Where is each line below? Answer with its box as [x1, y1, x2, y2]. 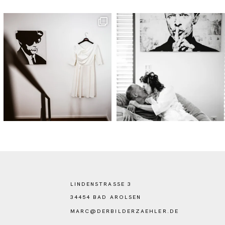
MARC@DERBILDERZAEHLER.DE [70, 207, 179, 214]
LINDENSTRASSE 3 [70, 180, 128, 188]
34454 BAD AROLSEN [70, 193, 142, 201]
